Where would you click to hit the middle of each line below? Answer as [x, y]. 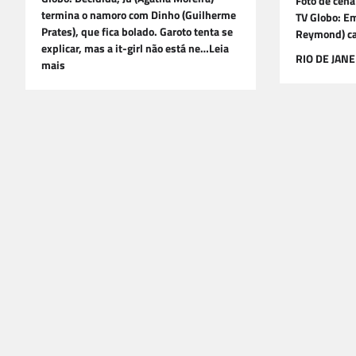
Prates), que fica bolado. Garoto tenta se [137, 32]
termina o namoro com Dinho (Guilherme [139, 15]
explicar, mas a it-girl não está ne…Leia [135, 49]
